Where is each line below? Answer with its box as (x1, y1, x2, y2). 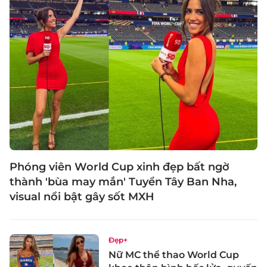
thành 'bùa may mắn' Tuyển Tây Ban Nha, (10, 175, 237, 188)
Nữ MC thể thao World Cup (108, 249, 239, 260)
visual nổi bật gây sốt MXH (10, 190, 154, 203)
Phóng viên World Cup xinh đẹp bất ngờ (10, 160, 229, 173)
